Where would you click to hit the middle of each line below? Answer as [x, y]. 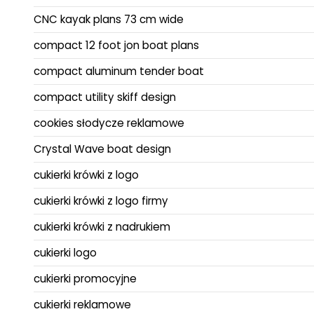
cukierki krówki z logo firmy [101, 200]
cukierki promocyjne [85, 278]
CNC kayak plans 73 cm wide [109, 19]
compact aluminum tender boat [119, 71]
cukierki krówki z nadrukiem [102, 226]
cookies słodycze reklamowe [109, 123]
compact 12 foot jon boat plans [116, 45]
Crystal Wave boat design [102, 149]
